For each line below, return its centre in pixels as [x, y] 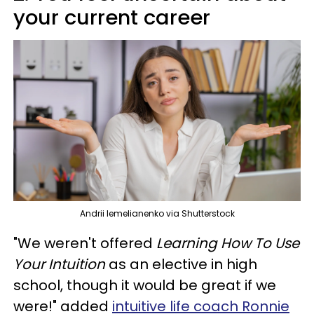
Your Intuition [61, 265]
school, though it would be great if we [145, 286]
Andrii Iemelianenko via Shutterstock [157, 214]
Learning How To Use [226, 244]
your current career [112, 17]
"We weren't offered [83, 244]
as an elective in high [183, 265]
